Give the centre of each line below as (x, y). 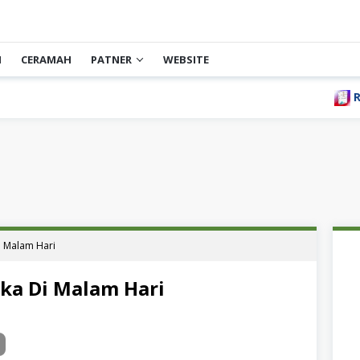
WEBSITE (186, 59)
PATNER (111, 59)
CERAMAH (46, 59)
